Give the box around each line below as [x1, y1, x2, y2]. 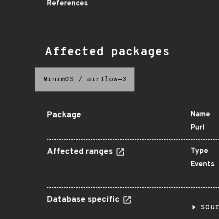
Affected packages [45, 45, 170, 60]
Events [191, 160, 215, 169]
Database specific [47, 195, 122, 205]
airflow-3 [87, 75, 127, 84]
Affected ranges [47, 147, 115, 157]
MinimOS [43, 75, 74, 84]
